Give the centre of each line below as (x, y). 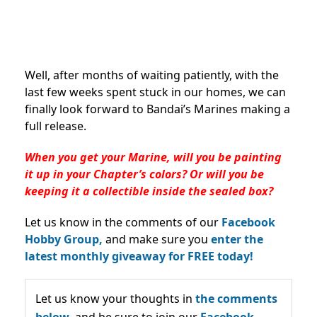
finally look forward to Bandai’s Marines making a (157, 109)
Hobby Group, (64, 240)
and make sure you (157, 240)
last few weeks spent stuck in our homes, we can (155, 92)
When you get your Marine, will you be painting (153, 157)
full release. (56, 126)
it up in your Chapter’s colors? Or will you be (144, 174)
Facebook (248, 223)
